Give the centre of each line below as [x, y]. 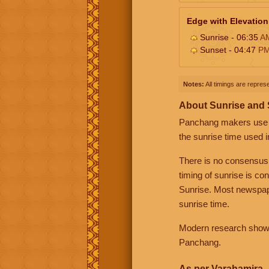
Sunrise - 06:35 [229, 37]
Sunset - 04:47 [228, 50]
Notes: [194, 84]
